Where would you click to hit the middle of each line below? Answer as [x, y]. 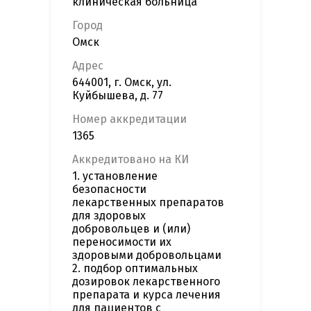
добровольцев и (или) [131, 229]
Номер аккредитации [129, 119]
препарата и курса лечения [146, 295]
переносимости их [122, 242]
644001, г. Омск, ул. [122, 83]
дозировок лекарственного [146, 282]
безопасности [109, 190]
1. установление [115, 176]
